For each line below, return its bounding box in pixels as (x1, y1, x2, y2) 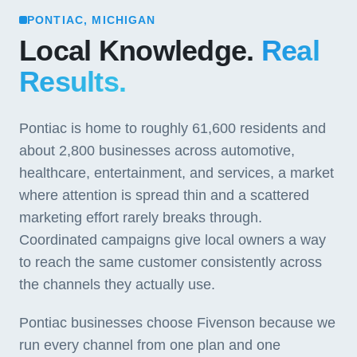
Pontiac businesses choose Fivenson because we (19, 315, 335, 331)
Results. (19, 66, 127, 98)
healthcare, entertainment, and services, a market (19, 165, 334, 181)
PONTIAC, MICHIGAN (27, 14, 156, 26)
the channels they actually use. (19, 277, 215, 292)
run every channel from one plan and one (19, 337, 280, 353)
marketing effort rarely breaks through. (19, 210, 262, 226)
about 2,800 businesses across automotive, (19, 143, 295, 159)
